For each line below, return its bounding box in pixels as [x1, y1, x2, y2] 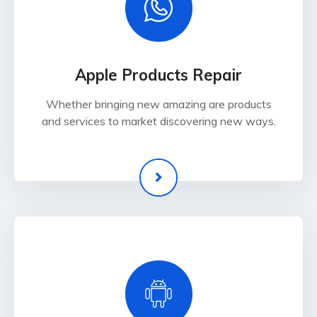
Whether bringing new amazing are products [45, 97, 272, 112]
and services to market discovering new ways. [41, 114, 276, 129]
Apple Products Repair [75, 65, 242, 86]
